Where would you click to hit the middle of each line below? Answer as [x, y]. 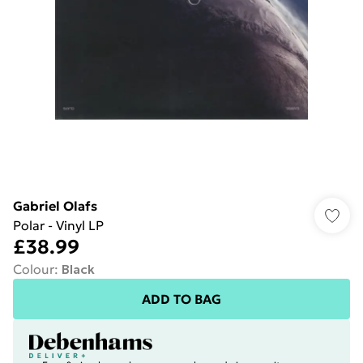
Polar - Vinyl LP [58, 225]
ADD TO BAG [181, 299]
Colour [34, 269]
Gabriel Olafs [55, 206]
